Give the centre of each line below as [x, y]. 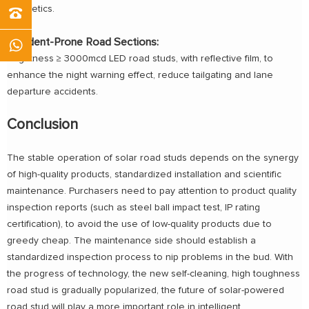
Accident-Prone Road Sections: [83, 42]
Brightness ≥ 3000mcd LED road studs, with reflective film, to [140, 59]
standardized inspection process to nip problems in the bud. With [150, 258]
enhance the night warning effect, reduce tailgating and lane [140, 76]
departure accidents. [52, 92]
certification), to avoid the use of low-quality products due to [139, 225]
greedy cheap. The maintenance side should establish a [131, 241]
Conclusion [42, 125]
